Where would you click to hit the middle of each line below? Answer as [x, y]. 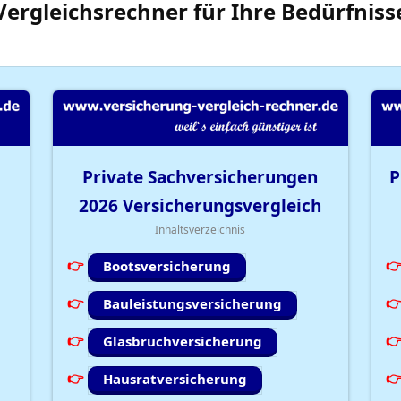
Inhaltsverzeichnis [200, 229]
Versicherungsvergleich [220, 205]
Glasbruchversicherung [183, 341]
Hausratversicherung [175, 379]
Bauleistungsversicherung [193, 304]
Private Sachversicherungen [200, 177]
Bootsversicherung [167, 266]
